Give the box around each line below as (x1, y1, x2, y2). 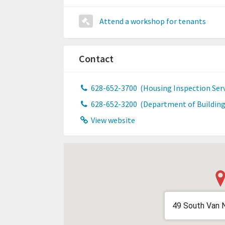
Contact (79, 52, 114, 65)
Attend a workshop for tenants (99, 16, 206, 27)
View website (89, 115, 135, 126)
